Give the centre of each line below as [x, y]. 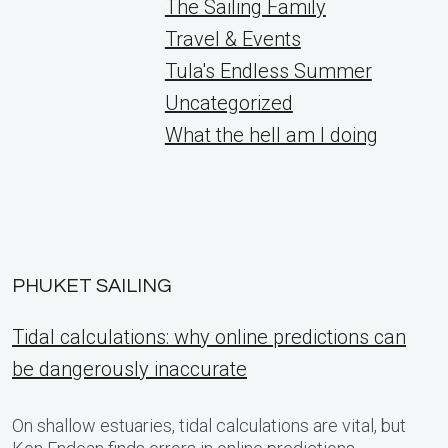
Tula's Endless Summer [268, 71]
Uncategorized [228, 103]
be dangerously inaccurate [129, 369]
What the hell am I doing [271, 135]
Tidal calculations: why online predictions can [209, 337]
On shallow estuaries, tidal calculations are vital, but [209, 425]
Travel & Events [232, 39]
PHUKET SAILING [92, 286]
